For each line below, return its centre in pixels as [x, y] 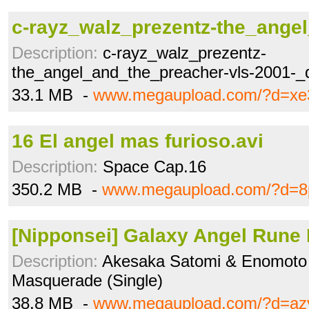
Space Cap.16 [152, 167]
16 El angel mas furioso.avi [138, 141]
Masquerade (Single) [87, 280]
